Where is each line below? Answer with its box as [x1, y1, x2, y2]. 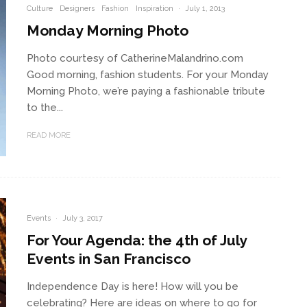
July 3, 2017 [62, 213, 103, 223]
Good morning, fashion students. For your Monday [27, 68, 269, 81]
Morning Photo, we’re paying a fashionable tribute [27, 84, 265, 97]
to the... [27, 101, 63, 114]
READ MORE [27, 130, 71, 140]
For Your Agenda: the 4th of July [27, 231, 247, 249]
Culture [27, 3, 53, 13]
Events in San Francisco [27, 249, 191, 267]
